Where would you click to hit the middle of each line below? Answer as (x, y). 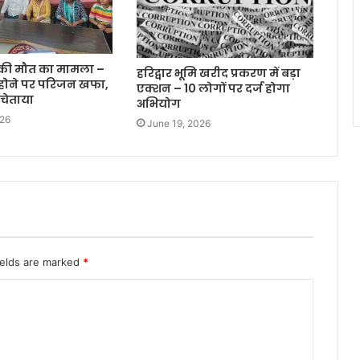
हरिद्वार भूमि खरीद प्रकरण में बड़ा (218, 74)
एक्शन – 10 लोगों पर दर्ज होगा (213, 89)
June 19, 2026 (178, 124)
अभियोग (158, 104)
